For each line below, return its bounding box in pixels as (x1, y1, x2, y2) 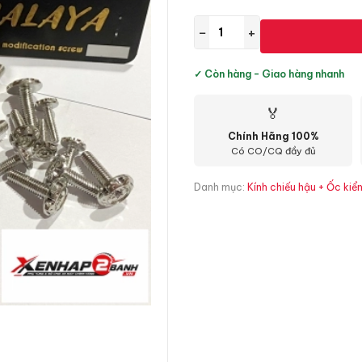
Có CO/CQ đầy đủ (230, 145, 316, 157)
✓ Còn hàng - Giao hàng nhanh (194, 68, 344, 80)
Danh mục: (194, 181, 247, 193)
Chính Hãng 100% (227, 130, 319, 142)
